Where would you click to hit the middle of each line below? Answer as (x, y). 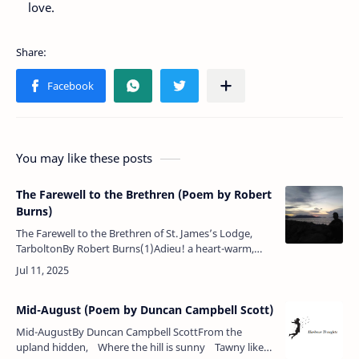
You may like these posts (84, 157)
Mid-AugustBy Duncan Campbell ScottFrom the (129, 331)
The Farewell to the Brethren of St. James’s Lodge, (134, 233)
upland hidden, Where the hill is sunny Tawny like (140, 347)
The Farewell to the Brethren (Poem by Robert (144, 194)
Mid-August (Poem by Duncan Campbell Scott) (145, 309)
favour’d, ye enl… (57, 278)
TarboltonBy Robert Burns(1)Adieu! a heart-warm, (135, 248)
